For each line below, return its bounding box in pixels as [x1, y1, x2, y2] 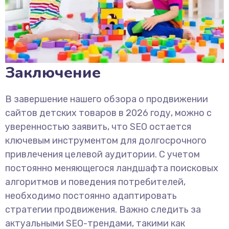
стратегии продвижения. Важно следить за [5, 204, 201, 216]
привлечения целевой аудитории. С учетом [5, 149, 200, 161]
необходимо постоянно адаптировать [5, 190, 177, 202]
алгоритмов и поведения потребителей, [5, 176, 186, 188]
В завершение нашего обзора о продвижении [5, 94, 208, 105]
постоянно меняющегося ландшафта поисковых [5, 163, 218, 174]
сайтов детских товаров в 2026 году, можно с [5, 107, 212, 119]
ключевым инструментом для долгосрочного [5, 135, 207, 147]
